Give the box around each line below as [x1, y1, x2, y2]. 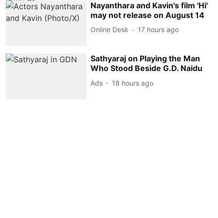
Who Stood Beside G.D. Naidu [91, 63, 203, 73]
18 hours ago [112, 78, 154, 87]
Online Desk [91, 25, 129, 34]
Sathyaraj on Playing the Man [91, 54, 200, 64]
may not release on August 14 [91, 10, 205, 20]
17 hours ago [138, 25, 179, 34]
